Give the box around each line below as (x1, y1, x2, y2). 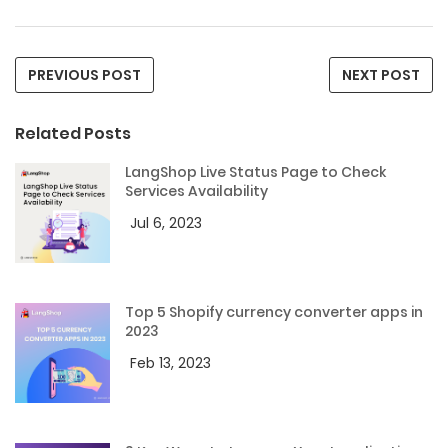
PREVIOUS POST (28, 65, 141, 86)
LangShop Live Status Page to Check (125, 162, 386, 183)
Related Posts (15, 122, 131, 146)
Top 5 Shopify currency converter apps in (125, 302, 423, 323)
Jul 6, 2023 (130, 213, 202, 234)
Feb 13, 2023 (130, 353, 211, 374)
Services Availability (125, 181, 268, 202)
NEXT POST (342, 65, 420, 86)
